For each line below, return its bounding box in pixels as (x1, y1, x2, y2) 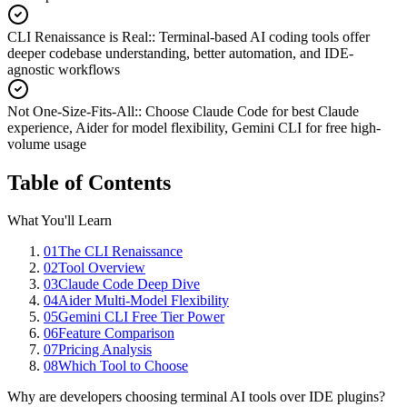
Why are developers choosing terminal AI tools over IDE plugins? (7, 389, 385, 405)
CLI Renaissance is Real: (7, 28, 152, 45)
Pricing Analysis (58, 342, 152, 358)
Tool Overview (58, 260, 145, 276)
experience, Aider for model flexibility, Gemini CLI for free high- (7, 119, 381, 135)
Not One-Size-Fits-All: (7, 103, 138, 119)
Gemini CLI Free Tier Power (58, 309, 224, 325)
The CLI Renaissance (58, 243, 183, 260)
